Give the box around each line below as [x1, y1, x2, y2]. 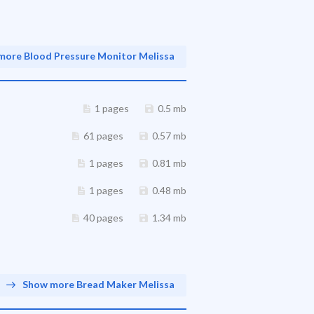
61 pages [83, 130, 123, 142]
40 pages [83, 212, 123, 224]
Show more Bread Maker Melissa [22, 278, 175, 290]
